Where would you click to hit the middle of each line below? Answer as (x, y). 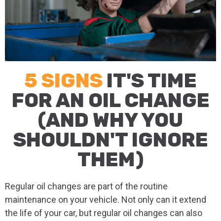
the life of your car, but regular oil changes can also (104, 213)
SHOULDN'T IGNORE (110, 140)
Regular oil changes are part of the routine (86, 186)
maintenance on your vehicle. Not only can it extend (106, 200)
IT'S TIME (152, 81)
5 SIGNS (65, 81)
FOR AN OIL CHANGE (110, 101)
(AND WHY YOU (110, 120)
